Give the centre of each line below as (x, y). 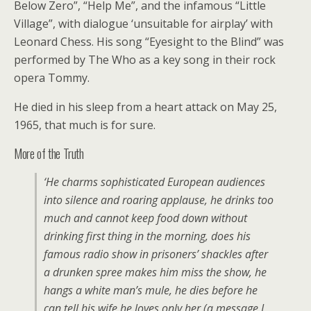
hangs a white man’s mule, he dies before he (151, 290)
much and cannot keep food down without (145, 218)
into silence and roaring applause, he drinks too (159, 200)
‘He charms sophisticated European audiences (154, 182)
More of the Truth (49, 153)
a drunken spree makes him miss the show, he (155, 272)
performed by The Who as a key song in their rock (145, 60)
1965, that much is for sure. (85, 125)
